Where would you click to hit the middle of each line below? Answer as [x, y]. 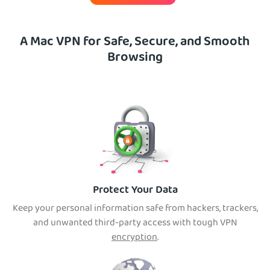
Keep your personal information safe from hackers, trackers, [135, 209]
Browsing [135, 59]
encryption [134, 238]
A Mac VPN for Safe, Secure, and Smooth [135, 43]
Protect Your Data [135, 191]
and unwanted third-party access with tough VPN [135, 224]
